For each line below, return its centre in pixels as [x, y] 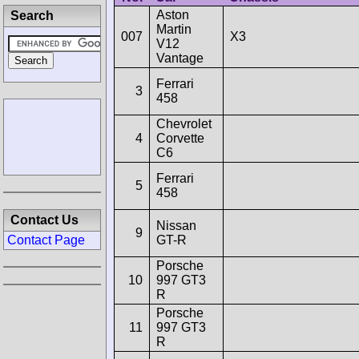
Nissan [176, 225]
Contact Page [46, 240]
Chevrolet [184, 123]
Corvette [180, 138]
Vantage [180, 58]
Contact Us [44, 220]
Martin [174, 29]
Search [32, 16]
